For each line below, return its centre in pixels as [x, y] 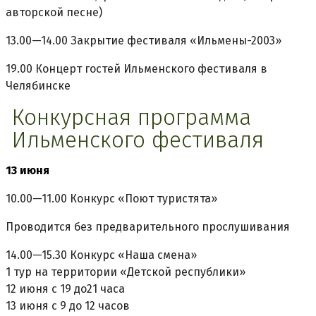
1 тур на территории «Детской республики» [126, 272]
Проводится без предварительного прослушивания [148, 226]
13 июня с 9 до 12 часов [68, 305]
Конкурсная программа [131, 117]
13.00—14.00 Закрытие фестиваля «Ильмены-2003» [144, 40]
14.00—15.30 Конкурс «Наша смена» [101, 255]
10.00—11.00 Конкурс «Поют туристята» [111, 198]
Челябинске [38, 85]
